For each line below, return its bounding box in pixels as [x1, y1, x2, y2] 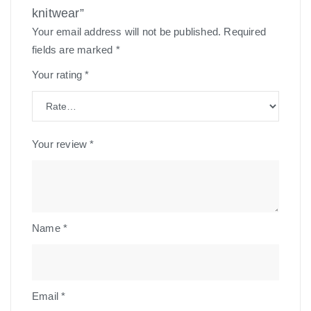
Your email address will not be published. [32, 26, 221, 38]
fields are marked [32, 44, 116, 56]
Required [224, 26, 267, 38]
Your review [32, 138, 90, 151]
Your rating [32, 69, 85, 81]
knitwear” [32, 6, 84, 21]
